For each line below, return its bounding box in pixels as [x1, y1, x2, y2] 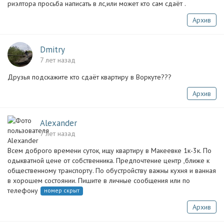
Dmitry [40, 44, 65, 55]
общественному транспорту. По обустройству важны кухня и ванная [7, 166, 216, 175]
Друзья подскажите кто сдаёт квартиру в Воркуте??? [7, 72, 171, 81]
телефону [7, 186, 38, 195]
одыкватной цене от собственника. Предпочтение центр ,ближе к [7, 156, 209, 165]
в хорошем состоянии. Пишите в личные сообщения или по [7, 176, 190, 185]
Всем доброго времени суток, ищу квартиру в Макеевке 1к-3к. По [7, 146, 211, 155]
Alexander [40, 117, 77, 128]
